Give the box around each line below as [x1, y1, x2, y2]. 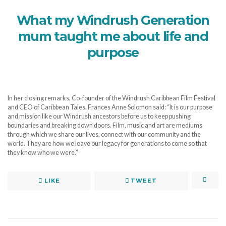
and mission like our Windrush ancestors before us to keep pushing [8, 112, 191, 120]
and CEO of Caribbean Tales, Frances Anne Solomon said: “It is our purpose [8, 103, 212, 111]
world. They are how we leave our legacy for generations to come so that [8, 139, 207, 147]
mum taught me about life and [18, 29, 208, 44]
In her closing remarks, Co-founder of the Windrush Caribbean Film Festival [8, 94, 215, 102]
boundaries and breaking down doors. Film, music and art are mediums [8, 121, 202, 129]
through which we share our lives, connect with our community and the [8, 130, 201, 138]
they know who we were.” [8, 148, 78, 156]
